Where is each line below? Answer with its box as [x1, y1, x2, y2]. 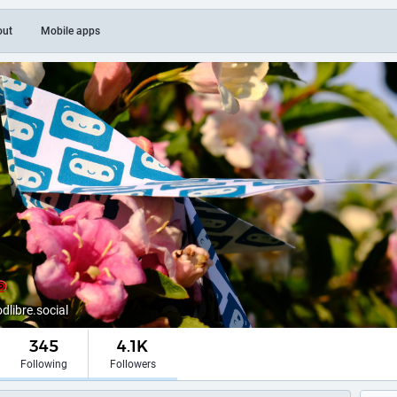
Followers [109, 358, 156, 370]
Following [19, 358, 67, 370]
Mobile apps [41, 25, 100, 37]
